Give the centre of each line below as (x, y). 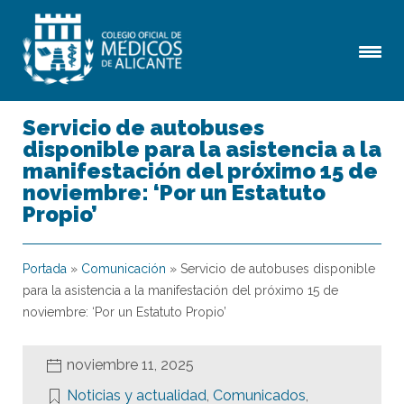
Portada (45, 269)
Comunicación (124, 269)
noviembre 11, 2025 (130, 365)
